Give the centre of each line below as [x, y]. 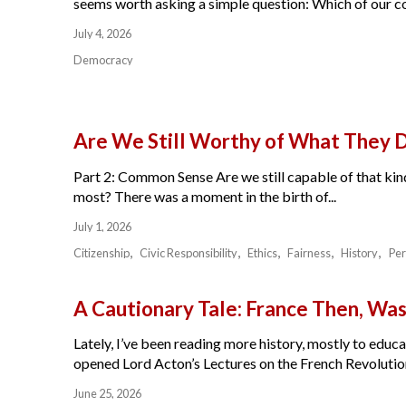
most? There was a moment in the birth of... [204, 196]
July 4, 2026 [102, 34]
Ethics [263, 252]
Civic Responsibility [188, 252]
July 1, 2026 [102, 226]
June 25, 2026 [107, 394]
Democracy [103, 60]
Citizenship [101, 252]
